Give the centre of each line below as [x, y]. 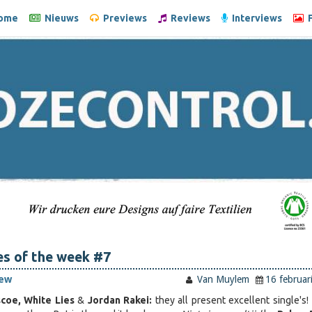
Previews [123, 18]
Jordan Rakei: [121, 301]
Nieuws [60, 18]
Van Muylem [222, 280]
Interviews [255, 18]
